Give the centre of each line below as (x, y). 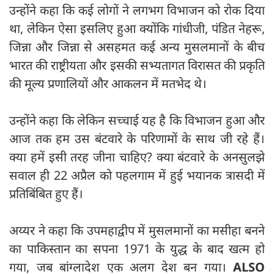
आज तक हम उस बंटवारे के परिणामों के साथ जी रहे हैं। (137, 138)
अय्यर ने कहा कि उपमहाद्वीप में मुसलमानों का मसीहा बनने (137, 230)
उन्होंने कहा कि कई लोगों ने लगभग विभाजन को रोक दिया (137, 10)
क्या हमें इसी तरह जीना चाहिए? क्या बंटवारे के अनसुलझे (137, 157)
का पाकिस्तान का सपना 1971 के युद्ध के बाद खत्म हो (137, 248)
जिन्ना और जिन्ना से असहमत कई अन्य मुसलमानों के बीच (137, 46)
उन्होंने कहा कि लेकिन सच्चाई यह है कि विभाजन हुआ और (137, 120)
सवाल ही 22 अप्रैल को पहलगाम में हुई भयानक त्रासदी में (137, 175)
